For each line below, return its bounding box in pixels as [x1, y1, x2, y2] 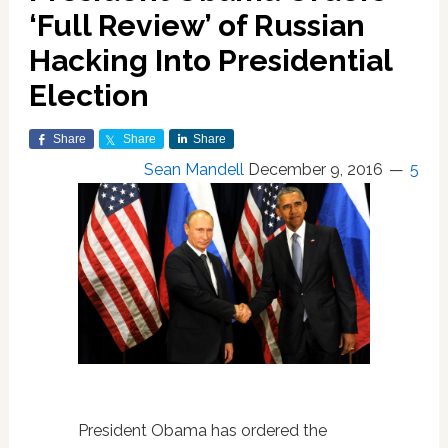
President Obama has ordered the [77, 420, 327, 440]
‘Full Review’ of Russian [28, 8, 365, 43]
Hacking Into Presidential [28, 43, 392, 78]
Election [28, 78, 149, 113]
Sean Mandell [144, 160, 245, 179]
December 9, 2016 [248, 160, 384, 179]
